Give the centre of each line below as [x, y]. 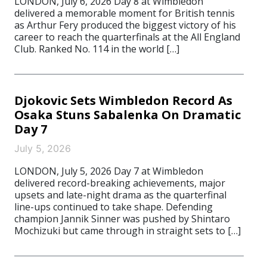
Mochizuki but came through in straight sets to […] [128, 231]
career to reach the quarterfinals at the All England [127, 37]
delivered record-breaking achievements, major [120, 183]
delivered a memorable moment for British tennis [125, 13]
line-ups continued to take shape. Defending [114, 207]
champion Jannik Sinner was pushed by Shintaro [122, 219]
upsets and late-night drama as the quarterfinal [120, 195]
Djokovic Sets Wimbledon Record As [123, 100]
